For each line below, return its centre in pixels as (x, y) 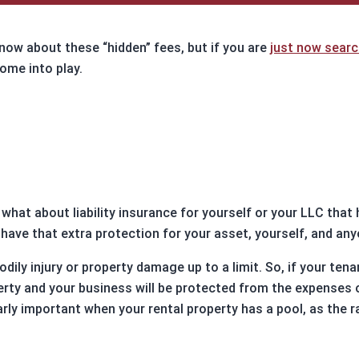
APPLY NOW (285, 103)
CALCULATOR (285, 44)
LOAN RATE (286, 28)
